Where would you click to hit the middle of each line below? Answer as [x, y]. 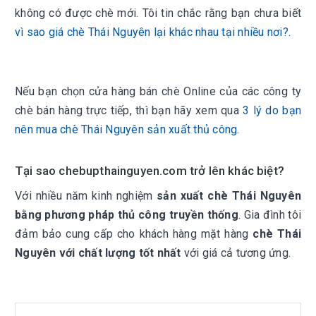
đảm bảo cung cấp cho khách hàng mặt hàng [134, 234]
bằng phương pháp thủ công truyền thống [127, 215]
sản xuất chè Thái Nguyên [229, 196]
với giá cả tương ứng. [237, 253]
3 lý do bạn [272, 110]
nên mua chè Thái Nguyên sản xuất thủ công [126, 129]
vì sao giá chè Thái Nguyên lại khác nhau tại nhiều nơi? [152, 32]
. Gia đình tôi [270, 215]
